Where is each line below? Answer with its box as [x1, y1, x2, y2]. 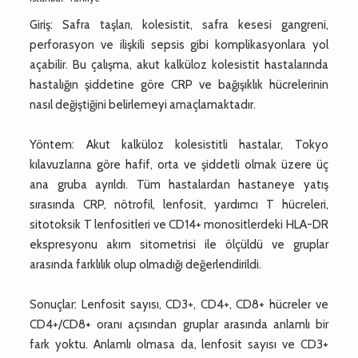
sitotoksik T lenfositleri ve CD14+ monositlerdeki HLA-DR [30, 217, 328, 232]
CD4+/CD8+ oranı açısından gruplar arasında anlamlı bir [30, 316, 328, 332]
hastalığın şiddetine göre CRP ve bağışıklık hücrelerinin [30, 77, 328, 92]
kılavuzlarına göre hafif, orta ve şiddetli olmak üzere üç [30, 157, 328, 172]
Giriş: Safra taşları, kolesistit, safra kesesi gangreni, [30, 17, 328, 32]
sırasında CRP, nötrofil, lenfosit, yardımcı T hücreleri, [30, 197, 328, 212]
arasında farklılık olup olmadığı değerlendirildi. [30, 257, 262, 272]
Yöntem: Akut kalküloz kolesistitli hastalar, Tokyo [30, 137, 328, 152]
